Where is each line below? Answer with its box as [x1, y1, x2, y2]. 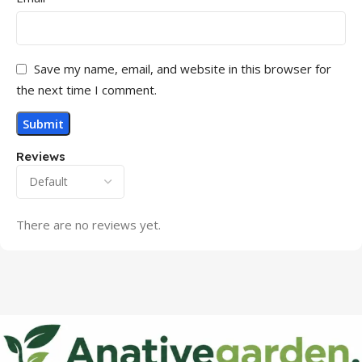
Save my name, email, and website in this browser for [34, 61, 331, 78]
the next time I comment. [16, 82, 157, 99]
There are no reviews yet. [16, 217, 161, 234]
